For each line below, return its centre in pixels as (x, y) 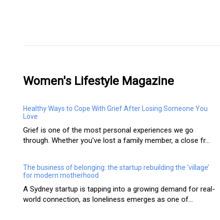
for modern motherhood (61, 176)
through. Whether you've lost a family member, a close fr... (116, 141)
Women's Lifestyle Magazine (98, 81)
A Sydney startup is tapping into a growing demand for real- (119, 189)
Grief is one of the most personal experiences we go (108, 130)
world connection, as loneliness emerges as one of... (108, 200)
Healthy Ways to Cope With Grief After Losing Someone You (115, 109)
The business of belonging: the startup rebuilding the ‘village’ (116, 168)
